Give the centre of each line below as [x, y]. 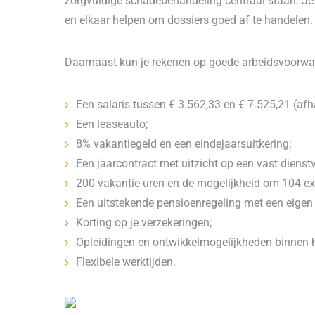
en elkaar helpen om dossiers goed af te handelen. [189, 20]
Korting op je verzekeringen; [144, 223]
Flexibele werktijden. [127, 262]
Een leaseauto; [112, 124]
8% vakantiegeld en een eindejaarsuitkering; [186, 144]
